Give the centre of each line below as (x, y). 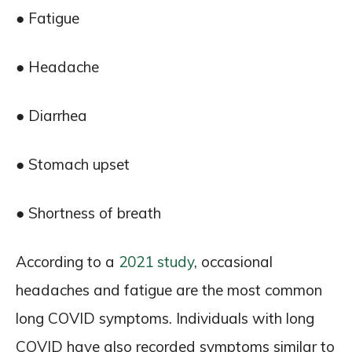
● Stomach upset (73, 164)
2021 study (156, 262)
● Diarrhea (51, 115)
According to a (67, 262)
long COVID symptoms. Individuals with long (165, 318)
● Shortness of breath (88, 213)
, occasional (233, 262)
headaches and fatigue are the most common (169, 290)
